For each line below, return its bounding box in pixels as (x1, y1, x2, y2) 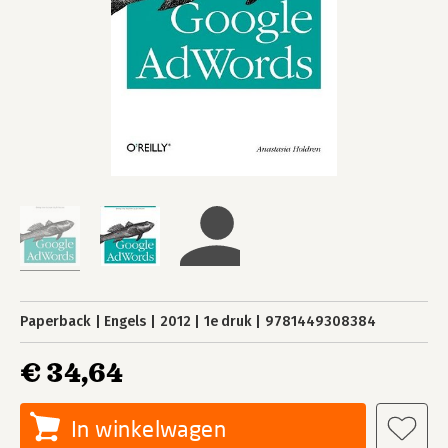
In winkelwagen (71, 415, 227, 442)
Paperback (20, 313, 91, 330)
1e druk (203, 313, 252, 330)
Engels (104, 313, 147, 330)
